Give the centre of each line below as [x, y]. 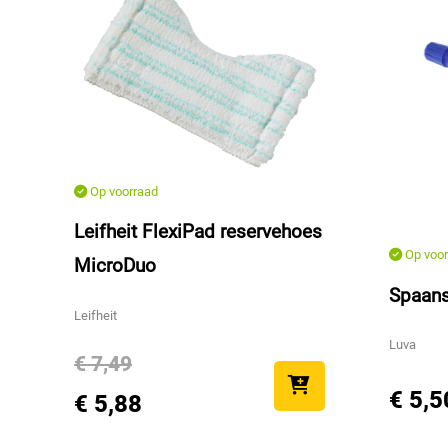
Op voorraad [122, 191]
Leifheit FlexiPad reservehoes [198, 232]
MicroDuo [115, 266]
